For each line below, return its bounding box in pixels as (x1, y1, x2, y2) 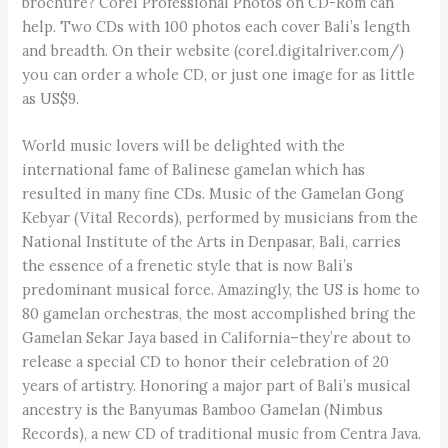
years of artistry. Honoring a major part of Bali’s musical (22, 375, 412, 395)
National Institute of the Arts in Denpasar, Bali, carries (22, 231, 402, 251)
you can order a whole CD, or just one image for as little (22, 64, 416, 84)
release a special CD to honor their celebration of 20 (22, 351, 390, 371)
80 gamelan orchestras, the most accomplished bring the (22, 303, 417, 323)
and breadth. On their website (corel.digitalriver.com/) (22, 40, 405, 60)
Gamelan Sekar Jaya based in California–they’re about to (22, 327, 412, 347)
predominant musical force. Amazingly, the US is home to (22, 279, 421, 299)
